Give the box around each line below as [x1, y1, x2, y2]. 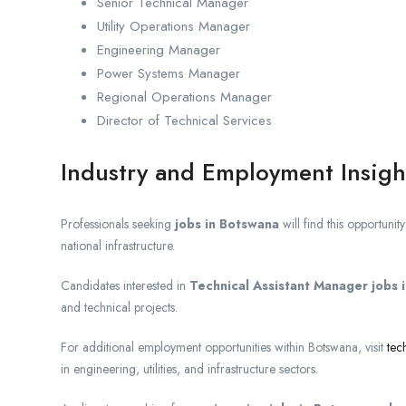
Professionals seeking [61, 215, 175, 234]
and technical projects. [61, 298, 178, 317]
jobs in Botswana [175, 215, 279, 234]
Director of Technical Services [97, 111, 272, 131]
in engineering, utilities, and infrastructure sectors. [61, 360, 318, 379]
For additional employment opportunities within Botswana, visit [61, 338, 387, 357]
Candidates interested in [61, 276, 189, 295]
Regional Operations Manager [97, 87, 272, 108]
